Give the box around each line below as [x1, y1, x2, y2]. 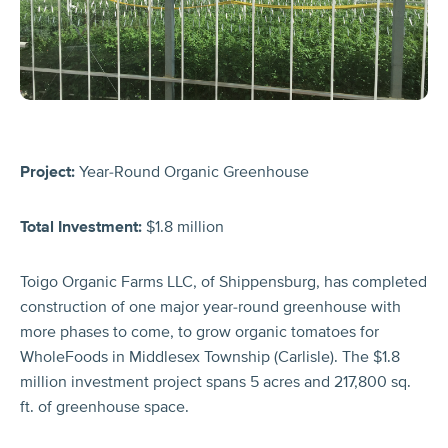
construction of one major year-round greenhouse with [20, 296, 401, 317]
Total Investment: [20, 216, 146, 237]
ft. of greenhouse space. [20, 396, 189, 417]
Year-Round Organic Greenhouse [79, 161, 309, 182]
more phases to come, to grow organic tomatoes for [20, 321, 379, 342]
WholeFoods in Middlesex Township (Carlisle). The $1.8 [20, 346, 400, 367]
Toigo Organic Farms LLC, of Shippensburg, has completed [20, 271, 427, 292]
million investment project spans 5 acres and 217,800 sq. [20, 371, 411, 392]
